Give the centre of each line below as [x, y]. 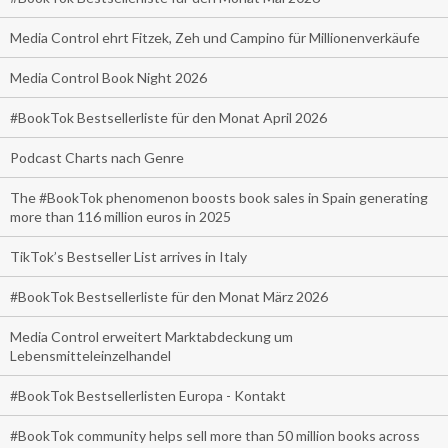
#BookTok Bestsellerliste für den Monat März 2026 [169, 296]
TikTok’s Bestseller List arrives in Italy [128, 256]
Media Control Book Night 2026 [108, 77]
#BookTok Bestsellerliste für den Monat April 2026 [168, 117]
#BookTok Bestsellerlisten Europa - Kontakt [148, 395]
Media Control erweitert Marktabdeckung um [151, 336]
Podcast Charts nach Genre [97, 157]
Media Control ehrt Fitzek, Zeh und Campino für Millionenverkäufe [215, 37]
